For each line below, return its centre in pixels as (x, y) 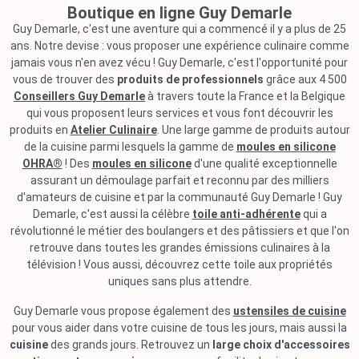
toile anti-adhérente (246, 214)
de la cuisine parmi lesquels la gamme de (130, 147)
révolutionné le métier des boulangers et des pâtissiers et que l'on (179, 231)
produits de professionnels (190, 79)
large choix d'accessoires (281, 345)
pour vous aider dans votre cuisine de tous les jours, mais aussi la (179, 328)
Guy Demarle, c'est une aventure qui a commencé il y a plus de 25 (179, 29)
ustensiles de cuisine (289, 311)
